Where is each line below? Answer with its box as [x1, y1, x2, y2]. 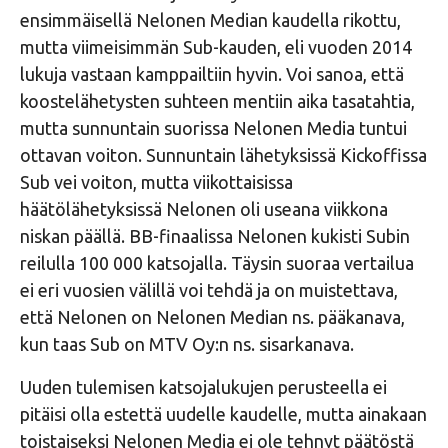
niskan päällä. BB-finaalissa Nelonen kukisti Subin [20, 225, 410, 246]
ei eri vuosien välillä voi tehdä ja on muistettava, [20, 279, 398, 300]
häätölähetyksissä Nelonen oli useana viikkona [20, 198, 388, 219]
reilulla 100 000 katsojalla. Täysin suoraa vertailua [20, 252, 414, 273]
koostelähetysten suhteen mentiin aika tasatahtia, [20, 90, 415, 111]
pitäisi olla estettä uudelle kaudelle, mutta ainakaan [20, 403, 427, 424]
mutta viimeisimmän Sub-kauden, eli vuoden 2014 [20, 36, 412, 57]
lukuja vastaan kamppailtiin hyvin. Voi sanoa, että [20, 63, 404, 84]
